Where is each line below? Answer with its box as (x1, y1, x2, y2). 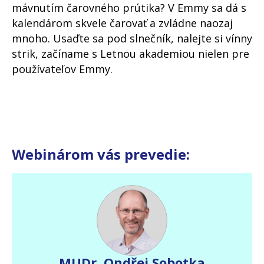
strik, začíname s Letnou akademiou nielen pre (12, 47, 249, 61)
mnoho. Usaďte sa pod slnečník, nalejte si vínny (12, 31, 252, 46)
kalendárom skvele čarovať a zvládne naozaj (12, 16, 233, 31)
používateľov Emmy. (12, 62, 113, 77)
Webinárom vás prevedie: (12, 144, 190, 164)
